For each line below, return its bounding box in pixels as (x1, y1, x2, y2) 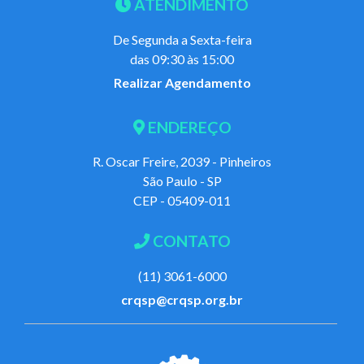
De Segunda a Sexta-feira (112, 32, 252, 48)
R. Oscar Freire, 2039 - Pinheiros (93, 154, 271, 170)
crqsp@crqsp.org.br (121, 291, 243, 307)
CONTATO (149, 232, 231, 251)
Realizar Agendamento (113, 74, 251, 90)
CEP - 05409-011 (133, 193, 231, 209)
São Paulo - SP (142, 173, 222, 189)
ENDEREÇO (144, 117, 232, 136)
